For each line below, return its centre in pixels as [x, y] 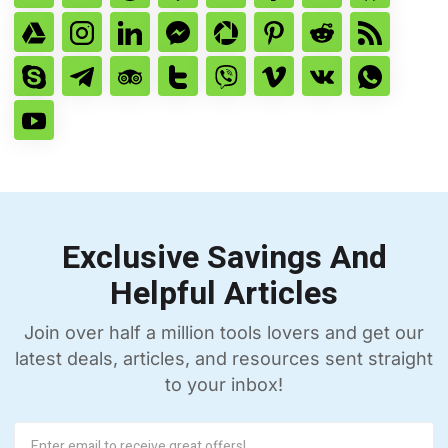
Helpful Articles [224, 294]
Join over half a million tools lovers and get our [224, 333]
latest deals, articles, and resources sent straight [224, 359]
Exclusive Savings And [224, 258]
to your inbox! [224, 385]
